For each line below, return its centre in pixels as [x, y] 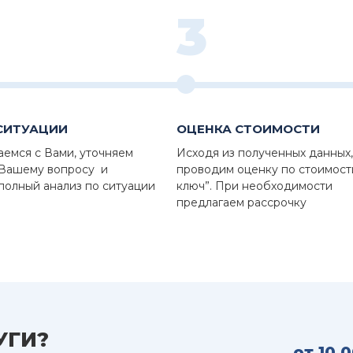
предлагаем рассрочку [242, 203]
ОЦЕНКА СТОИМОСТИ [248, 129]
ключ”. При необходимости [255, 186]
